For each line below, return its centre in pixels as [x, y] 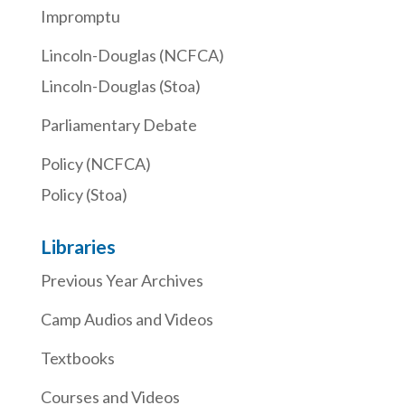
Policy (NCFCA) [95, 163]
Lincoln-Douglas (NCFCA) [132, 55]
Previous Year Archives [122, 280]
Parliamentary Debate [118, 124]
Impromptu [80, 16]
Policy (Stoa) [84, 194]
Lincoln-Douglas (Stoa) [120, 85]
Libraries [78, 246]
